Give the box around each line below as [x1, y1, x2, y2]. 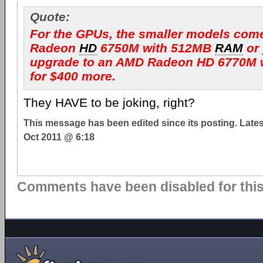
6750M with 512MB [97, 41, 215, 55]
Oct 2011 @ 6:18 [23, 131, 95, 142]
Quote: [30, 10, 70, 23]
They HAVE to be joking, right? [23, 96, 195, 109]
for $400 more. [30, 69, 116, 83]
